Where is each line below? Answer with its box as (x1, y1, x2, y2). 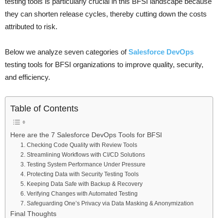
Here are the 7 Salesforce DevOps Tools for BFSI (10, 131, 162, 139)
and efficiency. (5, 73, 50, 82)
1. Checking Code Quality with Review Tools (20, 142, 138, 149)
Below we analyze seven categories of (5, 48, 128, 56)
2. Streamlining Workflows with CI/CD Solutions (20, 151, 145, 159)
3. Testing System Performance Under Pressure (20, 161, 146, 168)
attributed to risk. (5, 22, 59, 31)
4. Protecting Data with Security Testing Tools (20, 171, 139, 178)
